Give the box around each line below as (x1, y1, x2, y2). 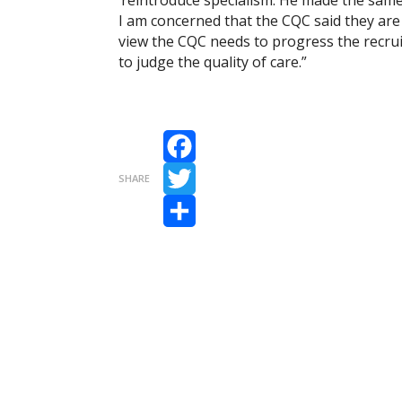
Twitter (163, 191, 213, 212)
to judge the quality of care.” (118, 51, 307, 72)
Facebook (163, 159, 228, 179)
